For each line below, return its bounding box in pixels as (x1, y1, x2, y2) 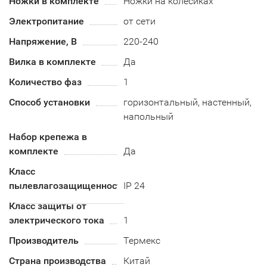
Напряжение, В (9, 36, 77, 47)
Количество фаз (9, 76, 82, 88)
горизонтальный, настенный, (123, 97, 252, 108)
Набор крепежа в (9, 131, 87, 142)
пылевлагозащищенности (9, 180, 127, 191)
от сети (123, 15, 156, 27)
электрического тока (9, 215, 104, 226)
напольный (123, 111, 174, 122)
